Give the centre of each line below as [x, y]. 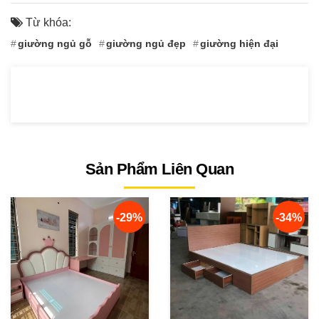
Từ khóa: [47, 22]
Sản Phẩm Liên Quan [159, 169]
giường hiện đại [239, 43]
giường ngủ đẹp [146, 43]
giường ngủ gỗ [55, 43]
